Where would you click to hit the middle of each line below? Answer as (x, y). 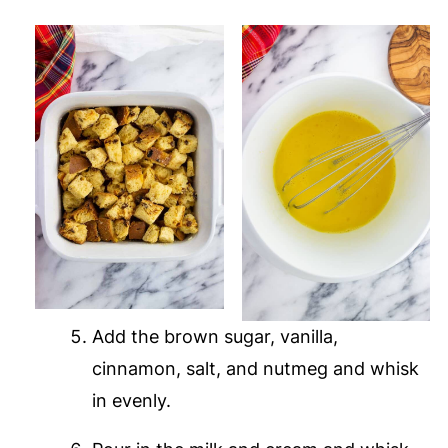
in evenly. (131, 401)
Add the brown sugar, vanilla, (214, 337)
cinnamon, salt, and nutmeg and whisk (255, 369)
